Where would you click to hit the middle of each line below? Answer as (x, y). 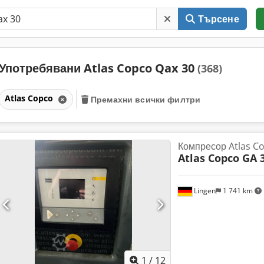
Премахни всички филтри (146, 99)
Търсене (218, 19)
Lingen (204, 191)
